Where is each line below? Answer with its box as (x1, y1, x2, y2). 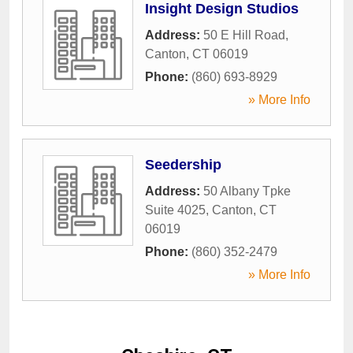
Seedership (145, 157, 221, 173)
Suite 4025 (145, 203, 206, 217)
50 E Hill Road (203, 28, 285, 42)
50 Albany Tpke (203, 184, 291, 198)
